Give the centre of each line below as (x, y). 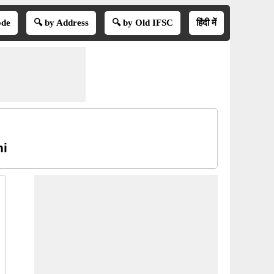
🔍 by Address (61, 23)
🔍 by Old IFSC (142, 23)
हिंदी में (206, 23)
